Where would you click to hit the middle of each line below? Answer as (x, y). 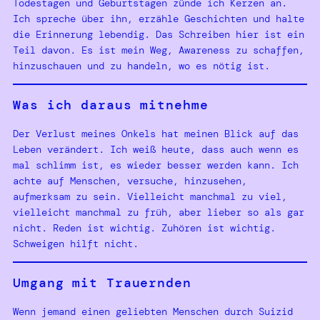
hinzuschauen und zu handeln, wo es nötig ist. (141, 65)
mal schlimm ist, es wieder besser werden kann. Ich (156, 165)
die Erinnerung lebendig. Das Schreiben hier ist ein (159, 34)
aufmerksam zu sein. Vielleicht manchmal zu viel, (150, 196)
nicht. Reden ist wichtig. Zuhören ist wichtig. (144, 227)
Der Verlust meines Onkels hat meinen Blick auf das (156, 133)
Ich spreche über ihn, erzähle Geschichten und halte (159, 18)
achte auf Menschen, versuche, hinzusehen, (130, 180)
